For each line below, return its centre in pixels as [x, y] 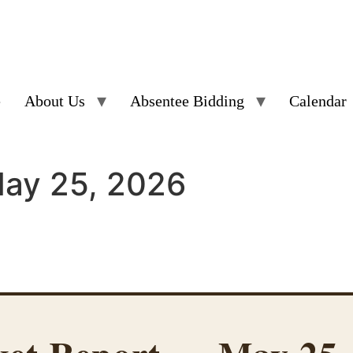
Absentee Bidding [187, 101]
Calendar [318, 101]
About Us [55, 101]
